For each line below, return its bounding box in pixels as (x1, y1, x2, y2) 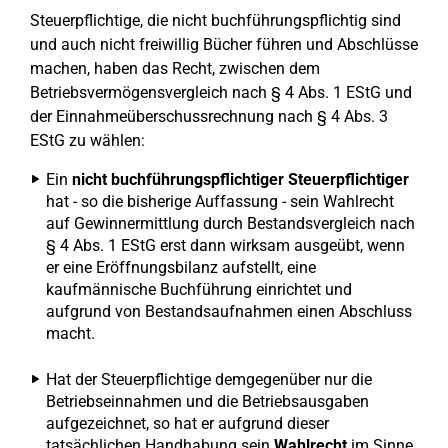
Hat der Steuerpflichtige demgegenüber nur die (46, 370, 372, 389)
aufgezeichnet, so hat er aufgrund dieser (46, 414, 329, 433)
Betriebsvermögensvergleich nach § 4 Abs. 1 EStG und (30, 83, 412, 102)
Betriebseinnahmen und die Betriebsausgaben (46, 392, 369, 411)
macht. (46, 324, 95, 343)
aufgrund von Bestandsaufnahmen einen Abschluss (46, 302, 412, 321)
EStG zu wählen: (30, 131, 145, 150)
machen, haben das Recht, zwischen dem (30, 59, 320, 78)
